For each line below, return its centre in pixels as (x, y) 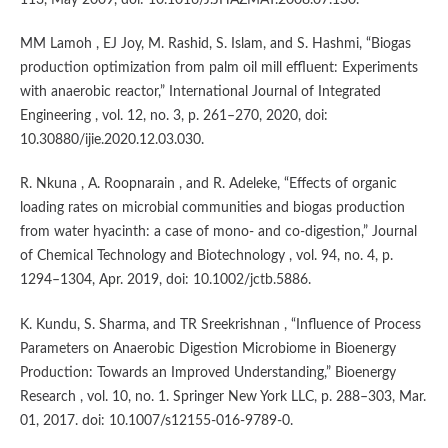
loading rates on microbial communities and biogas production (212, 208)
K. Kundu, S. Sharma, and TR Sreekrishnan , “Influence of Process (220, 324)
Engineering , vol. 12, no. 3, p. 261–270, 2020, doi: (173, 116)
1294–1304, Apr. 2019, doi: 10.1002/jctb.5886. (165, 280)
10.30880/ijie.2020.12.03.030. (111, 140)
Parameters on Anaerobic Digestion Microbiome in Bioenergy (207, 348)
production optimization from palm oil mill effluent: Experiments (218, 68)
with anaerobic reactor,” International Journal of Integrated (200, 92)
